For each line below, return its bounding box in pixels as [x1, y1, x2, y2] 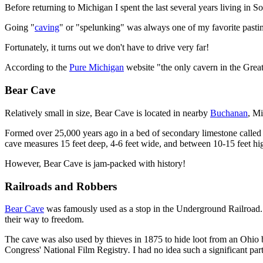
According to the [5, 62, 69, 73]
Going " [5, 22, 35, 33]
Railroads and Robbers [5, 180, 117, 193]
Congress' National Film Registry [5, 245, 128, 255]
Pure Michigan [69, 62, 124, 73]
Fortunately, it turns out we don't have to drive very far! [5, 42, 209, 53]
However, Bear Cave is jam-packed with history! [5, 158, 186, 168]
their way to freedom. [5, 214, 84, 225]
